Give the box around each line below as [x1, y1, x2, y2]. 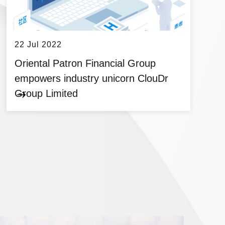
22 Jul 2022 [15, 40, 62, 49]
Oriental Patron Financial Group [15, 58, 156, 69]
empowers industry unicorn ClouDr [15, 73, 168, 84]
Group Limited [15, 88, 78, 99]
